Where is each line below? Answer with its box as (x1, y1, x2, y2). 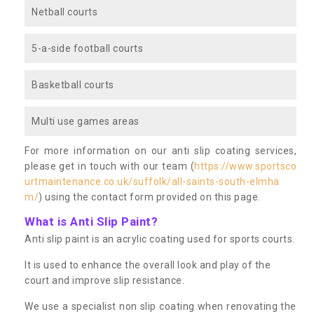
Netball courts (32, 6, 97, 18)
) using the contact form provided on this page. (39, 191, 261, 203)
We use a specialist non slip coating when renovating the (25, 300, 296, 312)
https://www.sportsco (194, 160, 296, 172)
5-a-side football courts (32, 42, 143, 54)
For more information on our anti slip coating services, (25, 144, 296, 156)
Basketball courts (32, 78, 114, 90)
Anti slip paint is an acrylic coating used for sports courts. (25, 233, 295, 245)
